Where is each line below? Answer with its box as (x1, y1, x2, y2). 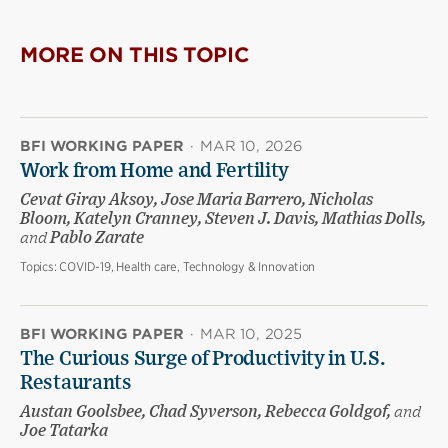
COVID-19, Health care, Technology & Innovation (59, 259, 316, 275)
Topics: (20, 259, 60, 275)
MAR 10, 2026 (200, 138, 303, 155)
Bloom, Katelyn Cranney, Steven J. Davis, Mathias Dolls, (20, 211, 426, 228)
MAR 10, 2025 (200, 326, 302, 343)
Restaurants (20, 373, 132, 394)
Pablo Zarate (47, 230, 144, 247)
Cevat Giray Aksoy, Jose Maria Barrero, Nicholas (20, 192, 373, 209)
